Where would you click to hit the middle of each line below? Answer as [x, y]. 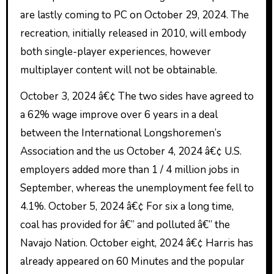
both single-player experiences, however [115, 51]
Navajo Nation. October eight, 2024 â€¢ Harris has [136, 243]
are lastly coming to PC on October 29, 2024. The [134, 15]
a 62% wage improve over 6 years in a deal [119, 114]
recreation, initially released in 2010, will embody [133, 33]
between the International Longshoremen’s [120, 133]
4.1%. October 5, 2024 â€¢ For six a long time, [127, 206]
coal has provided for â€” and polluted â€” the [125, 224]
